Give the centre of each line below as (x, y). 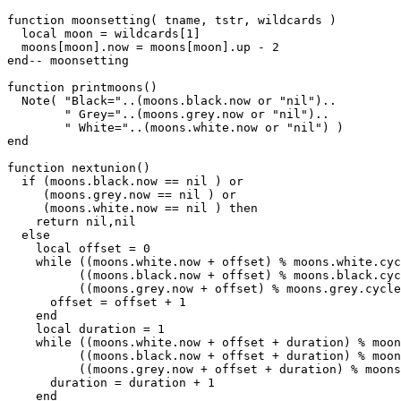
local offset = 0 (79, 248)
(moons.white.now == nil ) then (132, 208)
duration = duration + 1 (111, 382)
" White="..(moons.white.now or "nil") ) (36, 127)
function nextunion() (79, 167)
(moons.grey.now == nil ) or (122, 194)
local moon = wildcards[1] (104, 33)
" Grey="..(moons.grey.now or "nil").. (168, 114)
